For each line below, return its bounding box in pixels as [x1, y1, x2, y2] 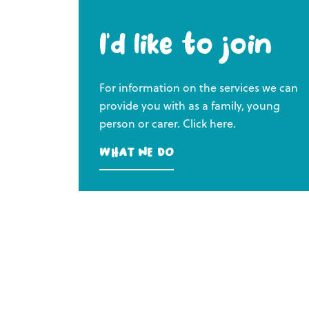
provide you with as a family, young [99, 98, 280, 114]
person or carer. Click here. [99, 116, 236, 132]
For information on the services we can [99, 80, 298, 96]
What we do [99, 145, 174, 161]
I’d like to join [99, 31, 272, 65]
